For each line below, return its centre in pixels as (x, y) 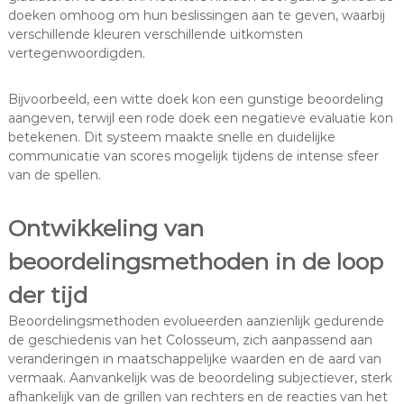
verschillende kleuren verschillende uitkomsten (155, 35)
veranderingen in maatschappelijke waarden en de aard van (194, 359)
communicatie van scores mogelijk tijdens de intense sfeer (193, 156)
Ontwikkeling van (106, 229)
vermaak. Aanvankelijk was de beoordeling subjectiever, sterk (200, 378)
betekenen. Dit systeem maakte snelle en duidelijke (171, 138)
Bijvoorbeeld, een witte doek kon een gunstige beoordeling (195, 100)
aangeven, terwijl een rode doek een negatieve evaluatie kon (200, 119)
